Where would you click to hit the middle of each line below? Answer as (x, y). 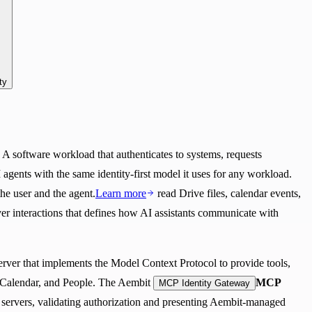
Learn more (121, 193)
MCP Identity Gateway (204, 283)
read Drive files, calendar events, (228, 193)
